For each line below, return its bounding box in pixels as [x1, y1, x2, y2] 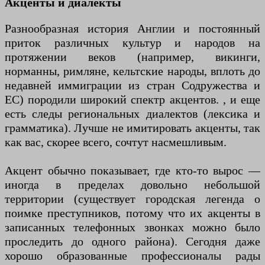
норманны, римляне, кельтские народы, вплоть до [5, 64, 260, 78]
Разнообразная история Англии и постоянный [5, 22, 260, 35]
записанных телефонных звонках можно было [5, 221, 260, 234]
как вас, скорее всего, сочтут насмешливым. [5, 135, 227, 149]
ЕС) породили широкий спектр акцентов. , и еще [5, 93, 260, 106]
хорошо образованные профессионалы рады [5, 249, 260, 263]
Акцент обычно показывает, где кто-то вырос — [5, 164, 260, 177]
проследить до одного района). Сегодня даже [5, 235, 260, 248]
